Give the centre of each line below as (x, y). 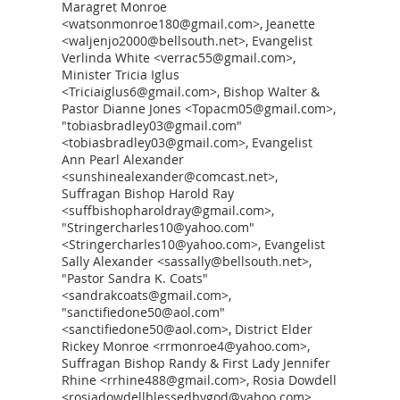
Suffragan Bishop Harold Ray (148, 193)
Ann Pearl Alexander (123, 159)
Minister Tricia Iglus (121, 75)
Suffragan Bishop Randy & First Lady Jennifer (196, 363)
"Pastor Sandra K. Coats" (135, 278)
